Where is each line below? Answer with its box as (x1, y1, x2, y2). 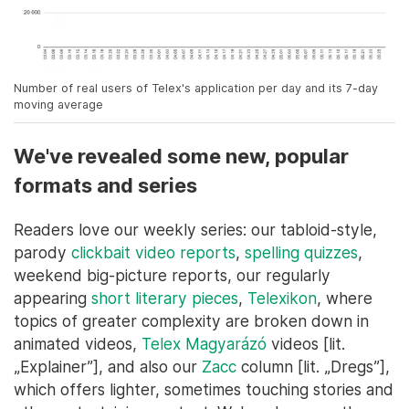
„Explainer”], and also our (14, 356, 202, 376)
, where (317, 288, 372, 308)
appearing (14, 288, 91, 308)
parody (14, 242, 71, 262)
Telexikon (247, 288, 317, 308)
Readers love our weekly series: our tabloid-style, (14, 219, 377, 239)
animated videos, (14, 333, 142, 353)
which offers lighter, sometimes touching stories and (14, 379, 393, 399)
